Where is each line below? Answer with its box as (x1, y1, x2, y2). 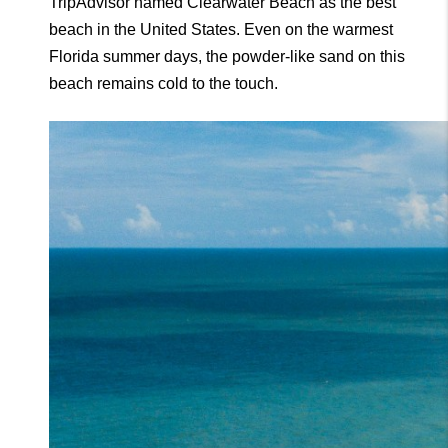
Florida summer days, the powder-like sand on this (49, 47, 405, 65)
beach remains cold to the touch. (49, 74, 278, 92)
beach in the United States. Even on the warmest (49, 20, 393, 38)
